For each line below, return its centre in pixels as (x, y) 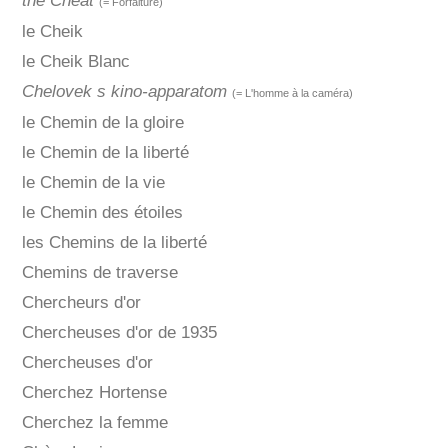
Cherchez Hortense (94, 393)
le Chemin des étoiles (102, 213)
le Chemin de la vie (93, 183)
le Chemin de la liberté (105, 153)
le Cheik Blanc (75, 62)
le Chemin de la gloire (102, 123)
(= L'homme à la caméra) (292, 93)
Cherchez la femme (94, 423)
